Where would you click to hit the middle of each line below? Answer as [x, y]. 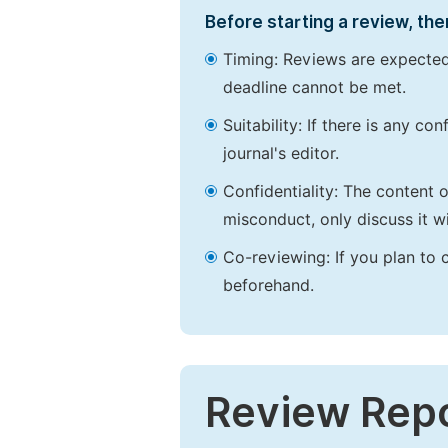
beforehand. [268, 285]
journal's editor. [281, 153]
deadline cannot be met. [314, 87]
